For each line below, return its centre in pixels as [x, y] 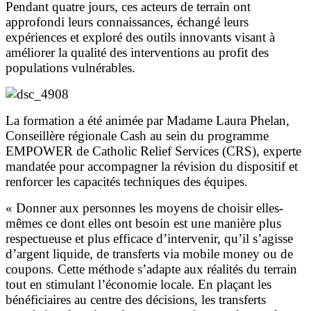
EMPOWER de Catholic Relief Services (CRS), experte [153, 151]
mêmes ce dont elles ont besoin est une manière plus [143, 223]
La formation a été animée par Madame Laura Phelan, [148, 120]
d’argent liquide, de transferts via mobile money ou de [149, 253]
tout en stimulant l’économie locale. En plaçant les [138, 284]
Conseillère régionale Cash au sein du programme [137, 135]
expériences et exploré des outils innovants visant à [140, 37]
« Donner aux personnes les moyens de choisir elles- [144, 208]
